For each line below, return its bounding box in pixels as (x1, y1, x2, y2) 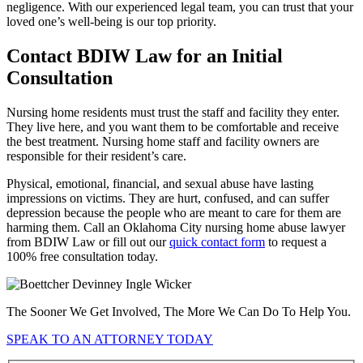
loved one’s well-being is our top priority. (6, 15, 216, 29)
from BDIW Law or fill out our (6, 234, 169, 249)
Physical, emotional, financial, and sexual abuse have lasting (6, 176, 314, 190)
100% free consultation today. (6, 249, 158, 263)
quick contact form (169, 234, 265, 249)
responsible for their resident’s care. (6, 148, 186, 163)
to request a (265, 234, 327, 249)
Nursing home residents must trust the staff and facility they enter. (6, 105, 340, 119)
